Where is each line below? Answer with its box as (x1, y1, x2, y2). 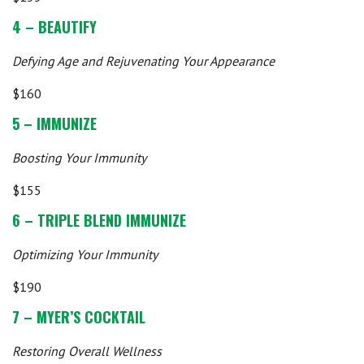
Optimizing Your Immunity (12, 246, 158, 262)
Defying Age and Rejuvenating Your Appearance (12, 53, 275, 69)
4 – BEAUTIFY (12, 16, 97, 37)
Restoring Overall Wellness (12, 343, 162, 359)
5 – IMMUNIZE (12, 113, 97, 134)
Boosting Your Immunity (12, 149, 146, 166)
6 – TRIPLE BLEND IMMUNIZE (12, 210, 186, 231)
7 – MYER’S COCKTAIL (12, 306, 145, 327)
